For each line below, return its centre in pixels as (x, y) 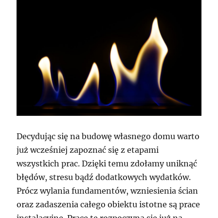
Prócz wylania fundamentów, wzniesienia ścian (108, 191)
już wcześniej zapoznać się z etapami (88, 150)
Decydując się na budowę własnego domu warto (108, 136)
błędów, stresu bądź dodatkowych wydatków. (104, 177)
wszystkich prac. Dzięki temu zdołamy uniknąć (107, 164)
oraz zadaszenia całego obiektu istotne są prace (109, 205)
